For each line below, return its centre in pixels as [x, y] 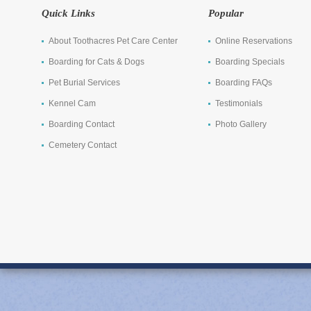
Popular [226, 13]
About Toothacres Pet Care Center [113, 41]
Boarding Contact [82, 124]
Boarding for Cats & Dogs [96, 62]
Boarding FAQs [244, 83]
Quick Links [68, 13]
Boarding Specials [250, 62]
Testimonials [239, 103]
